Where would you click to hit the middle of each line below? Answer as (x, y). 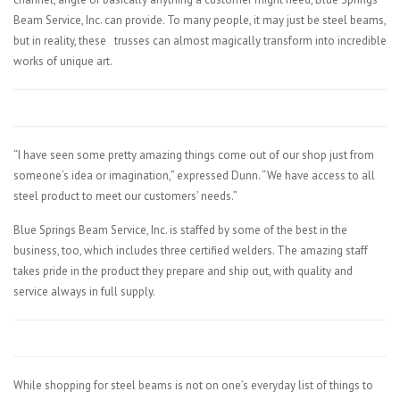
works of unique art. (63, 61)
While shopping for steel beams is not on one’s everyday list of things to (193, 385)
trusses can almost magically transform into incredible (250, 40)
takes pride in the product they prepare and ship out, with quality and (183, 271)
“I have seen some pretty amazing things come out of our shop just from (194, 154)
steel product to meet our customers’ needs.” (125, 196)
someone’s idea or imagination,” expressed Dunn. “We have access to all (194, 175)
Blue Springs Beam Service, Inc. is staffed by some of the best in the (180, 229)
